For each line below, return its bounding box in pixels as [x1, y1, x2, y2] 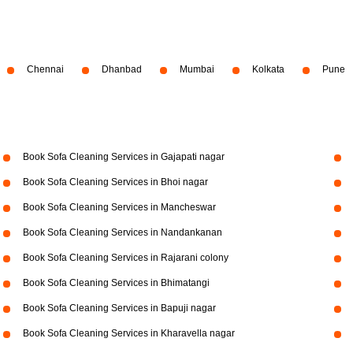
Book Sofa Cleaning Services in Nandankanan [22, 227, 222, 238]
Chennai [27, 64, 64, 75]
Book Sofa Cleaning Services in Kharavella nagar [22, 328, 235, 339]
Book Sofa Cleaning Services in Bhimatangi [22, 277, 210, 288]
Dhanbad [102, 64, 142, 75]
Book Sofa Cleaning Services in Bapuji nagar [22, 303, 216, 314]
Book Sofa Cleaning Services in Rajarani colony [22, 252, 229, 263]
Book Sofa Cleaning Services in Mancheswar [22, 202, 216, 213]
